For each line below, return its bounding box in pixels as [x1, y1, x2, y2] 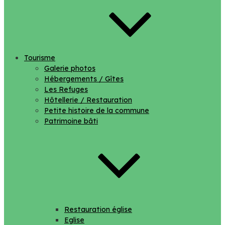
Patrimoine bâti [44, 117, 98, 126]
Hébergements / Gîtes [44, 74, 124, 83]
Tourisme [24, 53, 55, 62]
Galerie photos [44, 64, 95, 73]
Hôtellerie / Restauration [44, 95, 132, 104]
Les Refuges [44, 85, 88, 94]
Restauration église [64, 205, 132, 214]
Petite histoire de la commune [44, 106, 149, 115]
